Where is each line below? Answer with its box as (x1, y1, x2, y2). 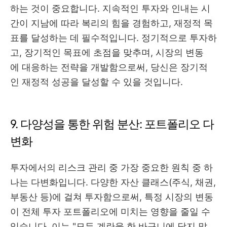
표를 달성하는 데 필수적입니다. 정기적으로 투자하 (10, 32, 217, 44)
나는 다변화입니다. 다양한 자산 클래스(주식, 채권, (10, 177, 216, 188)
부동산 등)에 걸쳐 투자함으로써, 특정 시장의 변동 (10, 192, 213, 203)
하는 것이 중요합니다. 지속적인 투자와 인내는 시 (10, 3, 210, 14)
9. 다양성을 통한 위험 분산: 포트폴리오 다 (10, 117, 214, 132)
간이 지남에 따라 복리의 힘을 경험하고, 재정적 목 (10, 18, 213, 29)
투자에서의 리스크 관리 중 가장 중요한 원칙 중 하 (10, 162, 213, 173)
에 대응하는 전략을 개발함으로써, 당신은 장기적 (10, 62, 208, 73)
